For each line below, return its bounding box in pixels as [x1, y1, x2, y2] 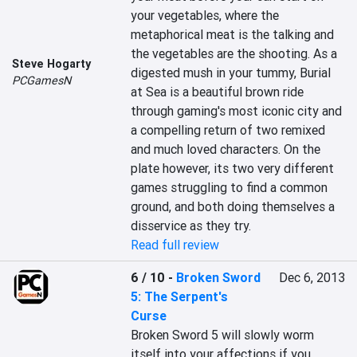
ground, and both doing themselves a [131, 198, 335, 214]
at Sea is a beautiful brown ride [131, 84, 304, 100]
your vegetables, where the [131, 7, 280, 23]
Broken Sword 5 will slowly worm [131, 327, 315, 343]
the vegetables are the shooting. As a [131, 45, 338, 61]
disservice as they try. [131, 218, 252, 233]
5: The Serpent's [131, 288, 229, 304]
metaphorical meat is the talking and [131, 26, 335, 42]
